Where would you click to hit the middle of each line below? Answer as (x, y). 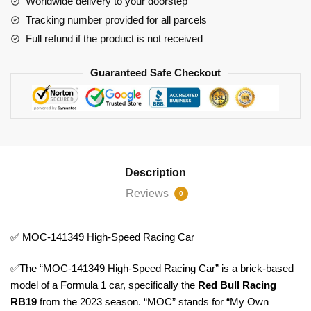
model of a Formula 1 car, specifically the (104, 285)
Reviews (149, 193)
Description (155, 172)
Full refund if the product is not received (114, 39)
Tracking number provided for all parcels (116, 20)
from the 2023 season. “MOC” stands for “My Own (153, 302)
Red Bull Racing (237, 285)
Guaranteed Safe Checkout (155, 73)
